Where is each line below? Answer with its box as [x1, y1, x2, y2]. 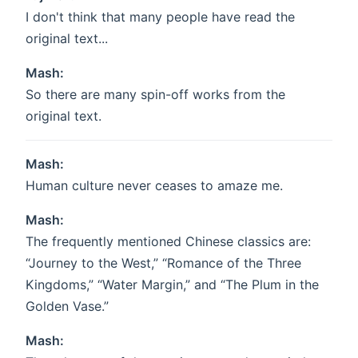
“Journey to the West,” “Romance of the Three [26, 255, 301, 272]
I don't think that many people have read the [26, 9, 295, 26]
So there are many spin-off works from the [26, 86, 285, 103]
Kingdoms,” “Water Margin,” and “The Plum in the [26, 276, 319, 293]
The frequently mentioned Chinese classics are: [26, 233, 311, 250]
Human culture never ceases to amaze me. [26, 177, 283, 194]
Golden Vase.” [26, 298, 109, 315]
